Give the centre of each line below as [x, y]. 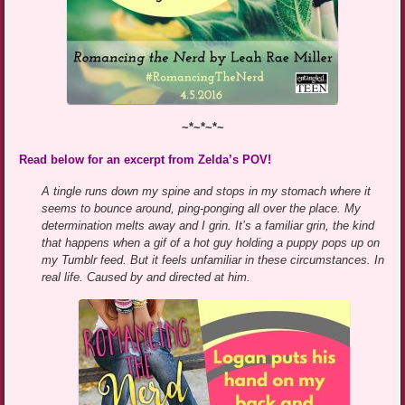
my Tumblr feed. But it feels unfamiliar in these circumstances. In [213, 259]
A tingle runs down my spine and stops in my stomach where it [207, 191]
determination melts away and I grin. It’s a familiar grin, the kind [208, 225]
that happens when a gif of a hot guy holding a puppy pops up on [211, 242]
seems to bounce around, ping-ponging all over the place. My [202, 208]
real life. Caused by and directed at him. [146, 277]
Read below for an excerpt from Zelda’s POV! [146, 159]
